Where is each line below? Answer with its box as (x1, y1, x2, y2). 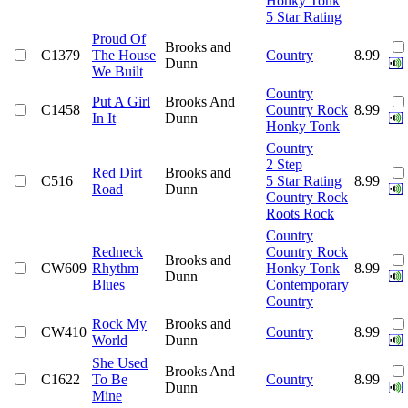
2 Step (266, 156, 302, 172)
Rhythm (92, 260, 138, 276)
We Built (92, 63, 143, 79)
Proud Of (92, 30, 146, 46)
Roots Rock (266, 205, 334, 221)
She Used (92, 354, 148, 371)
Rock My (92, 315, 147, 331)
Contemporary (266, 276, 349, 292)
